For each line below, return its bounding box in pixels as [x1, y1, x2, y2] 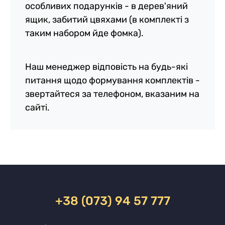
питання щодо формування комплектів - [25, 75, 200, 86]
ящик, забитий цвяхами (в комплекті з [25, 14, 189, 25]
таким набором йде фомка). [25, 28, 144, 39]
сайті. [25, 102, 50, 113]
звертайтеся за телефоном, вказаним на [25, 88, 199, 99]
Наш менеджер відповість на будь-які [25, 61, 188, 72]
